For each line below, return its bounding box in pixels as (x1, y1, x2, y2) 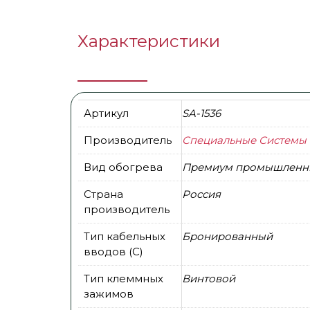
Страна (84, 188, 123, 201)
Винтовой (182, 272, 235, 286)
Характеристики (77, 30, 220, 51)
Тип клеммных (84, 272, 163, 286)
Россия (182, 188, 221, 201)
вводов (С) (84, 245, 143, 259)
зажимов (84, 287, 134, 301)
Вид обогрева (84, 161, 163, 174)
